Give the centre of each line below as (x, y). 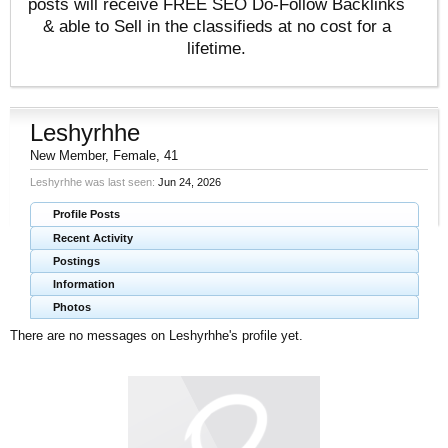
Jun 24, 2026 (189, 181)
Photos (72, 306)
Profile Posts (86, 213)
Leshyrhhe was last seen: (92, 181)
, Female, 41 (141, 155)
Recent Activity (93, 237)
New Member (67, 155)
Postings (76, 260)
